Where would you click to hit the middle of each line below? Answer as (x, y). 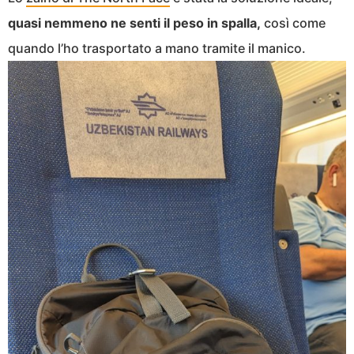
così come (293, 23)
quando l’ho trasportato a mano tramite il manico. (157, 49)
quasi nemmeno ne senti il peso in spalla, (134, 23)
